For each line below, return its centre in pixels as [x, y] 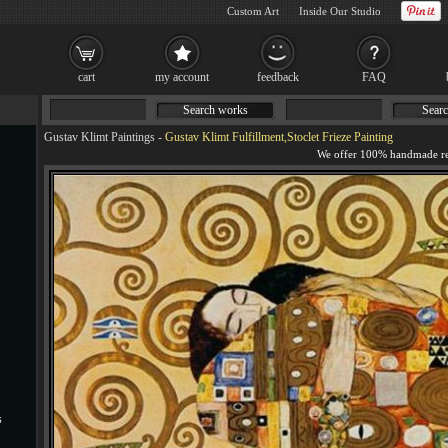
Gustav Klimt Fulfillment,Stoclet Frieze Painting [279, 137]
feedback [278, 77]
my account [182, 77]
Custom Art [253, 11]
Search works [215, 110]
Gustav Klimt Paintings [99, 137]
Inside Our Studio [340, 11]
